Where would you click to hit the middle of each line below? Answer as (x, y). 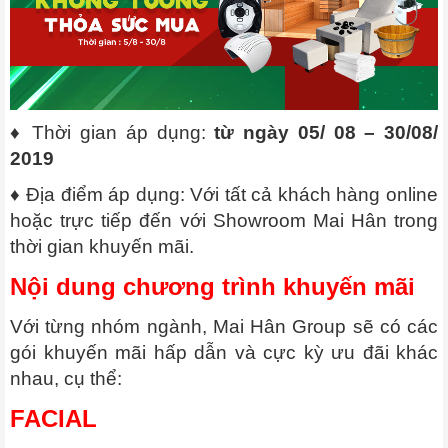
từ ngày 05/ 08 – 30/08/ (326, 132)
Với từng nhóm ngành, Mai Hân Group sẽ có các (224, 326)
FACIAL (53, 418)
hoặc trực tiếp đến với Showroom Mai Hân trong (224, 220)
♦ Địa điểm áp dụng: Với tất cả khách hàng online (224, 194)
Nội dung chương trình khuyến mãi (212, 286)
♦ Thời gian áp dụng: (112, 132)
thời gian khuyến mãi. (102, 246)
